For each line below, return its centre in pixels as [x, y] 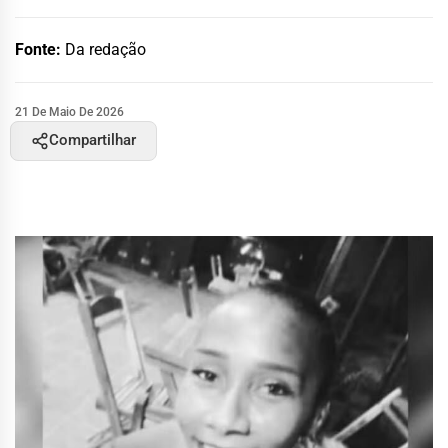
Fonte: [40, 49]
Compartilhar [92, 140]
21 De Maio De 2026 [69, 111]
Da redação [105, 49]
